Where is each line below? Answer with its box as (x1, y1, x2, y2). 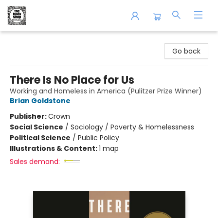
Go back (172, 46, 200, 56)
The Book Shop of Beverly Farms (7, 36, 116, 45)
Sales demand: (10, 157, 60, 166)
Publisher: (10, 111, 48, 121)
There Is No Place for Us (10, 73, 134, 88)
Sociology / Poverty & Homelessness (71, 122, 194, 132)
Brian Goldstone (10, 96, 71, 106)
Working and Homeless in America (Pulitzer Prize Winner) (10, 86, 202, 96)
